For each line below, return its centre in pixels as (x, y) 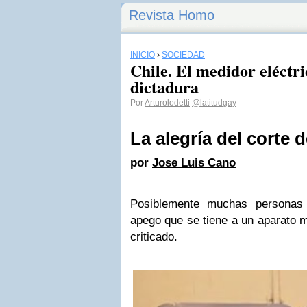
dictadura (164, 87)
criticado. (154, 237)
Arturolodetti (167, 103)
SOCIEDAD (183, 55)
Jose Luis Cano (194, 163)
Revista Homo (172, 15)
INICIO (143, 55)
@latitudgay (214, 103)
